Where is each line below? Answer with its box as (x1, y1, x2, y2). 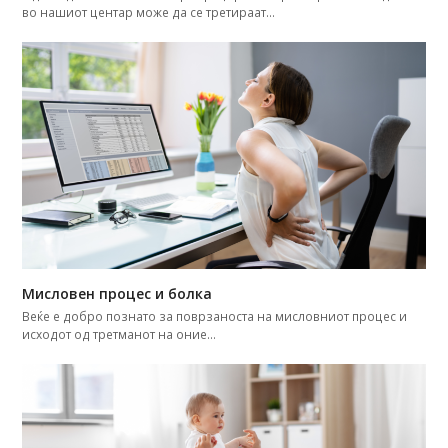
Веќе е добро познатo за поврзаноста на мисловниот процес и (22, 307, 408, 325)
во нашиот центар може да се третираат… (22, 4, 276, 22)
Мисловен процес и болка (22, 283, 213, 303)
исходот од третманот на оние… (22, 325, 217, 343)
